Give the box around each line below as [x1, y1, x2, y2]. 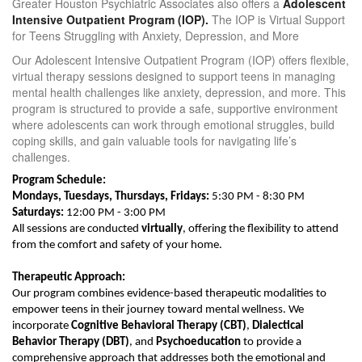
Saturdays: [12, 207, 64, 219]
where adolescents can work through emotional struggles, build [12, 116, 335, 133]
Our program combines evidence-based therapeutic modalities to [12, 288, 326, 300]
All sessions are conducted [12, 223, 139, 235]
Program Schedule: [12, 175, 106, 187]
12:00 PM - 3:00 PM [64, 207, 166, 219]
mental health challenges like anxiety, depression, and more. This [12, 84, 346, 100]
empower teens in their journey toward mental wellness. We [12, 304, 304, 316]
